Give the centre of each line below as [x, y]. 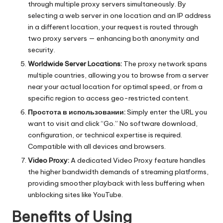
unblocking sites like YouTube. [75, 195]
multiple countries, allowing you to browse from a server [118, 75]
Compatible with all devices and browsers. [97, 146]
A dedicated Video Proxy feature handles [137, 160]
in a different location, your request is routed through [113, 27]
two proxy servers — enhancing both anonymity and [113, 38]
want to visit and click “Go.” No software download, [113, 123]
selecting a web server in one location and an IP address [119, 15]
